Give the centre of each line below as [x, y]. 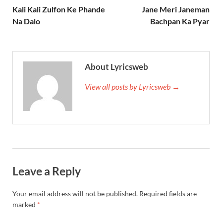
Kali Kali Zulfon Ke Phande [59, 9]
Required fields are [168, 194]
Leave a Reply [47, 171]
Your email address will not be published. [75, 194]
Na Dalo [26, 21]
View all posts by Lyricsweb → [132, 86]
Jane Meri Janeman [176, 9]
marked [25, 205]
